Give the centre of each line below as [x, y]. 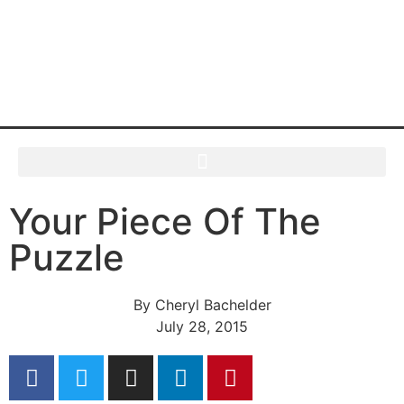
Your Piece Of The [165, 221]
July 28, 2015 [202, 326]
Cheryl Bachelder [211, 305]
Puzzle [67, 257]
